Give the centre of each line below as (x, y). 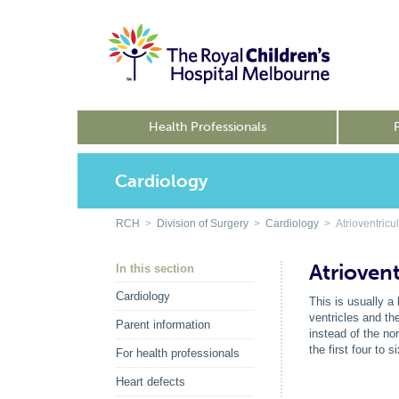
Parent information (163, 325)
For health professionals (178, 353)
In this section (155, 269)
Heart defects (151, 382)
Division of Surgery (203, 224)
